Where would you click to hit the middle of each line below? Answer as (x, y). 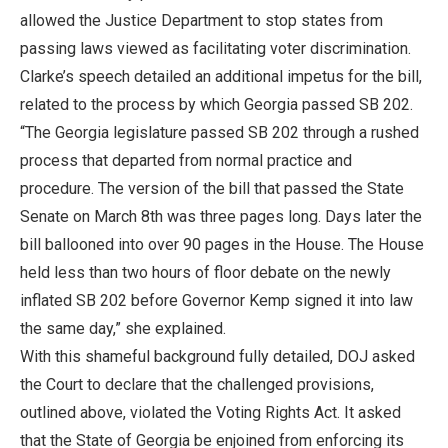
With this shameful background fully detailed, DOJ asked (217, 356)
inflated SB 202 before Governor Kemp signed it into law (216, 300)
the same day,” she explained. (123, 328)
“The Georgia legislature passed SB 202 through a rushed (219, 132)
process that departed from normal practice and (186, 160)
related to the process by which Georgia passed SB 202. (216, 104)
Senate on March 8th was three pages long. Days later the (221, 216)
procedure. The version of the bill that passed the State (212, 188)
